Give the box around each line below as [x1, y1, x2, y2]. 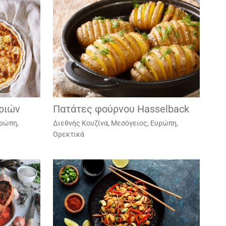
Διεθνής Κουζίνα [52, 119, 108, 127]
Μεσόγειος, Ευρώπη [110, 119, 177, 127]
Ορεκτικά [52, 130, 84, 138]
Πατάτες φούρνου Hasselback [52, 102, 189, 115]
